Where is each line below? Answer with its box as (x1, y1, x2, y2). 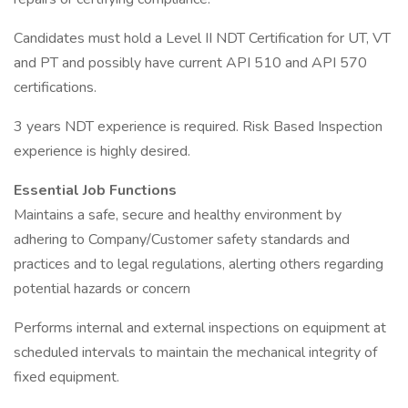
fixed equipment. (14, 367, 119, 387)
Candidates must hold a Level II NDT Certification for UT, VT (14, 28, 391, 48)
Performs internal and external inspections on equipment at (14, 318, 386, 338)
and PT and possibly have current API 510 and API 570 (14, 53, 367, 73)
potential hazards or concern (14, 279, 190, 299)
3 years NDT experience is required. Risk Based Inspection (14, 117, 382, 137)
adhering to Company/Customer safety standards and (14, 229, 350, 250)
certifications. (14, 77, 97, 97)
